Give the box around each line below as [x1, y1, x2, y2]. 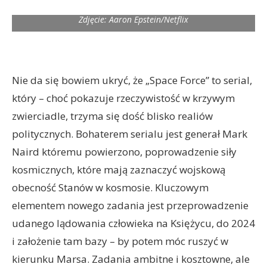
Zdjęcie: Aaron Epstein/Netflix [79, 14, 188, 25]
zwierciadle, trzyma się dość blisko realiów [12, 109, 213, 123]
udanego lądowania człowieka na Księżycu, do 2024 [12, 216, 255, 230]
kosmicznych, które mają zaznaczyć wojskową [12, 163, 225, 176]
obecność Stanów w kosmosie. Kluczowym [12, 181, 209, 194]
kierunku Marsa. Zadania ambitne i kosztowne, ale [12, 252, 250, 266]
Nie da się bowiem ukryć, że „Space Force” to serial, [12, 73, 252, 87]
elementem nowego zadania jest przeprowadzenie [12, 198, 249, 212]
